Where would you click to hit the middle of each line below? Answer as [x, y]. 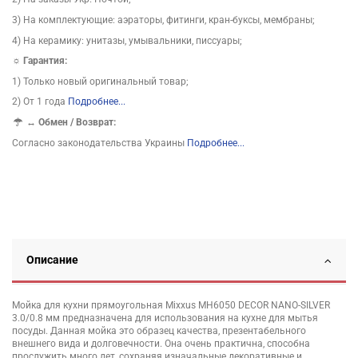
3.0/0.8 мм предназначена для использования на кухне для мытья [165, 318]
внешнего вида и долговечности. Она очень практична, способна [161, 343]
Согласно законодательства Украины [99, 143]
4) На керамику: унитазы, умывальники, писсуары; [127, 40]
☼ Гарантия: [40, 61]
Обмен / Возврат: [78, 122]
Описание [52, 259]
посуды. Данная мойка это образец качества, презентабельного [159, 330]
